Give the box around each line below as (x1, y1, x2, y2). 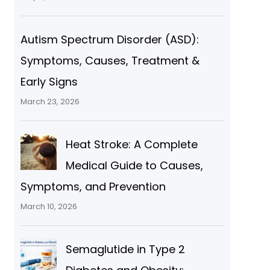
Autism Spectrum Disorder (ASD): (20, 32, 199, 48)
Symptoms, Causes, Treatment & (20, 53, 199, 69)
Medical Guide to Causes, (65, 158, 203, 174)
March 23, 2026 (20, 96, 80, 108)
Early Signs (20, 74, 78, 90)
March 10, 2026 (20, 201, 77, 213)
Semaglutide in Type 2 (65, 242, 185, 257)
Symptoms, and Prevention (20, 179, 166, 195)
